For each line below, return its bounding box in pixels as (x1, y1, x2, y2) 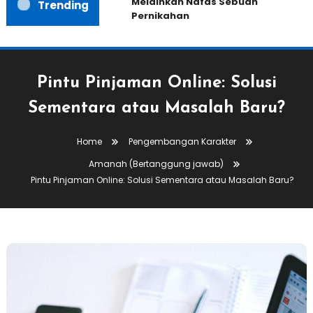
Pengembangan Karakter (128, 136, 236, 148)
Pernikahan (124, 9, 183, 23)
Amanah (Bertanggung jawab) (89, 158, 224, 170)
